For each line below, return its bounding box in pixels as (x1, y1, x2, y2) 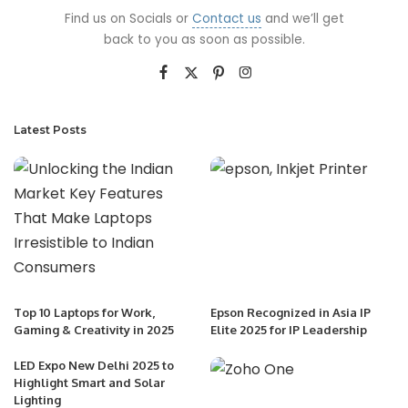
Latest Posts (14, 123, 87, 138)
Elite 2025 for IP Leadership (210, 321, 367, 337)
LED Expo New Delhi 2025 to (14, 357, 174, 372)
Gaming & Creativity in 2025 (14, 321, 174, 337)
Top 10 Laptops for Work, (14, 304, 155, 320)
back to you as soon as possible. (103, 31, 305, 49)
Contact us (191, 10, 261, 28)
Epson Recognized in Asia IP (210, 304, 371, 320)
